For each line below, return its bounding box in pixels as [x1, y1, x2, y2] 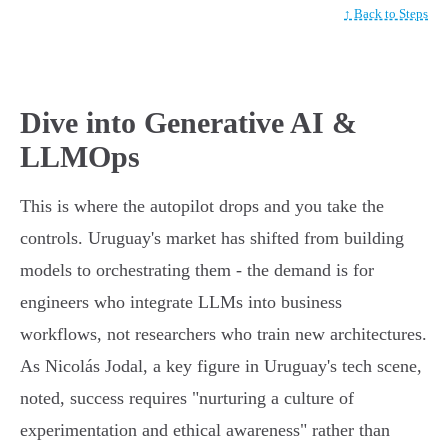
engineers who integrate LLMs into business [20, 292, 342, 313]
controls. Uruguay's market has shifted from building [20, 228, 404, 249]
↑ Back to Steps [344, 6, 428, 22]
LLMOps [20, 140, 140, 174]
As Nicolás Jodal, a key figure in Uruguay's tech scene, [20, 356, 422, 377]
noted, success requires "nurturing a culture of [20, 388, 354, 409]
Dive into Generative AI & [20, 106, 357, 140]
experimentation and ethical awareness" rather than [20, 420, 390, 441]
